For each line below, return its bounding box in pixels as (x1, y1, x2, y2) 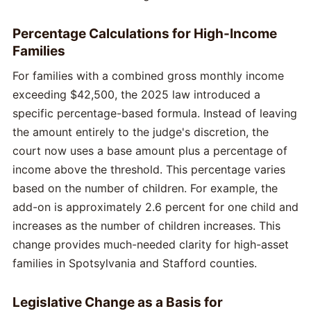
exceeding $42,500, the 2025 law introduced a (12, 87, 260, 101)
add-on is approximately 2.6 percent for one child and (12, 199, 299, 214)
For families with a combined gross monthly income (12, 68, 284, 83)
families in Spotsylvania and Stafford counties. (12, 255, 257, 270)
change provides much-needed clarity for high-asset (12, 237, 289, 251)
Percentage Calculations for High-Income (12, 25, 277, 42)
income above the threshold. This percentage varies (12, 162, 285, 176)
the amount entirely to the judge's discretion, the (12, 124, 269, 139)
